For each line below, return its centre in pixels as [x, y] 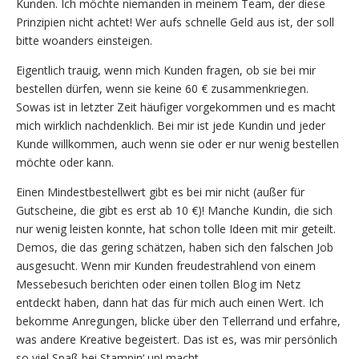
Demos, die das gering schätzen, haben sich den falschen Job [175, 247]
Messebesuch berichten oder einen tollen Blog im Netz [158, 284]
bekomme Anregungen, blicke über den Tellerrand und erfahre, [178, 321]
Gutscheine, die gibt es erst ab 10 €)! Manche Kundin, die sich [174, 210]
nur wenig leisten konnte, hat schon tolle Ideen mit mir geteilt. [176, 228]
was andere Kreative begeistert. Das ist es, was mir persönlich [177, 339]
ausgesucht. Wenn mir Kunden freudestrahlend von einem [166, 265]
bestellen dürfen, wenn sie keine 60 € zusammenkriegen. [162, 88]
